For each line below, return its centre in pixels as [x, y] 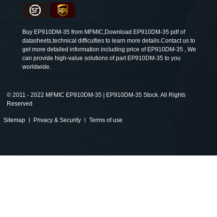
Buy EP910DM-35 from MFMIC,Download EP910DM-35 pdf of [104, 32]
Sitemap [14, 120]
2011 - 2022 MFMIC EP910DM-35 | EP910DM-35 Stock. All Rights [98, 95]
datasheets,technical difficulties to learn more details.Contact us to [109, 40]
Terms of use [106, 120]
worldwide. [37, 67]
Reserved [20, 103]
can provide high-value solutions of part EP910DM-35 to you [101, 58]
